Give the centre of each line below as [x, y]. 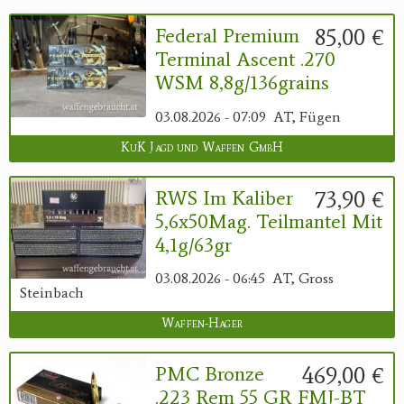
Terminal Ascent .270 [245, 60]
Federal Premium [227, 36]
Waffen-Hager [202, 324]
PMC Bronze [210, 374]
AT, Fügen [307, 116]
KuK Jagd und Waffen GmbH [202, 147]
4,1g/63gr [193, 244]
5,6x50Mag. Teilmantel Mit [269, 221]
